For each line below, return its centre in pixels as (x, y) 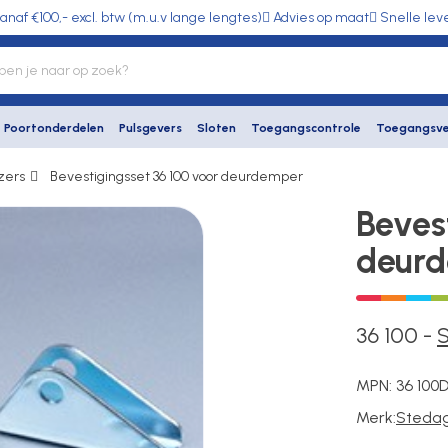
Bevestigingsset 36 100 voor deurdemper (176, 176)
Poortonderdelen (54, 128)
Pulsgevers (150, 128)
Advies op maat (321, 17)
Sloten (216, 128)
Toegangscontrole (306, 128)
